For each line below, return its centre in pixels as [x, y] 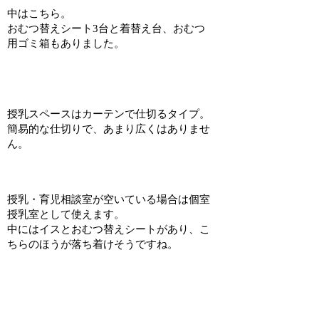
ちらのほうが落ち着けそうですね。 [93, 245]
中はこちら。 [40, 14]
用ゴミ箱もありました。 [66, 44]
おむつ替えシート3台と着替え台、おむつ [106, 29]
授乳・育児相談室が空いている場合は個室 [109, 200]
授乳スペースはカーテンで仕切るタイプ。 [109, 114]
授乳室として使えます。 [66, 215]
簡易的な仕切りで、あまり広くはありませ [109, 129]
